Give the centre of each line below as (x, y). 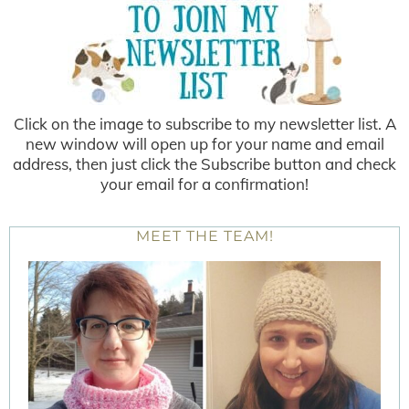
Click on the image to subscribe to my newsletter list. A (204, 123)
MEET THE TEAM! (204, 236)
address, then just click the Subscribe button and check (204, 163)
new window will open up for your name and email (204, 143)
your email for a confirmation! (204, 184)
